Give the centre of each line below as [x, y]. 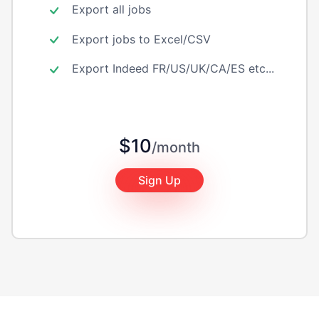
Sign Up [159, 181]
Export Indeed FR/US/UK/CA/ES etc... [171, 69]
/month [176, 148]
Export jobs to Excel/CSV [139, 39]
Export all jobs [109, 10]
